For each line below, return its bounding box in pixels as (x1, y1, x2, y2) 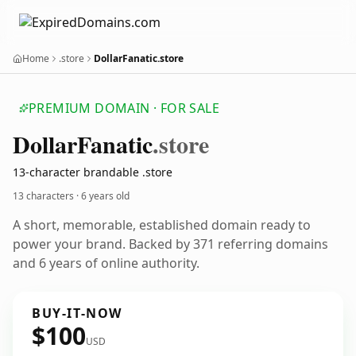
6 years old (81, 189, 130, 203)
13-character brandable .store (13, 164, 172, 180)
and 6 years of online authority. (13, 254, 199, 272)
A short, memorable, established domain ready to (13, 216, 311, 234)
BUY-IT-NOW (32, 304, 122, 322)
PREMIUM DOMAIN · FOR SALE (29, 99, 219, 117)
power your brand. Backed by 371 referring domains (13, 235, 328, 253)
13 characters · (13, 189, 81, 203)
